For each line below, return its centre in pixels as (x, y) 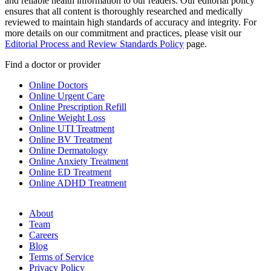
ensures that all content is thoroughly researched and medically (124, 11)
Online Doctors (58, 85)
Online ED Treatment (70, 172)
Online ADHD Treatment (78, 183)
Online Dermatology (68, 151)
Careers (44, 235)
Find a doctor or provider (53, 65)
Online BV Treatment (70, 140)
